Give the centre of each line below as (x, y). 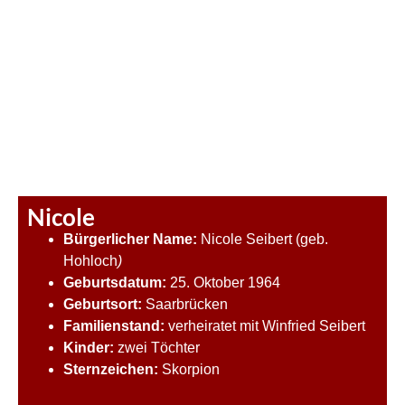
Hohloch (90, 260)
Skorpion (191, 369)
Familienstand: (114, 325)
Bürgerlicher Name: (130, 239)
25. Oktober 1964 (223, 282)
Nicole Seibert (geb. (263, 239)
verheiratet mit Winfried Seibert (265, 325)
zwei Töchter (157, 347)
